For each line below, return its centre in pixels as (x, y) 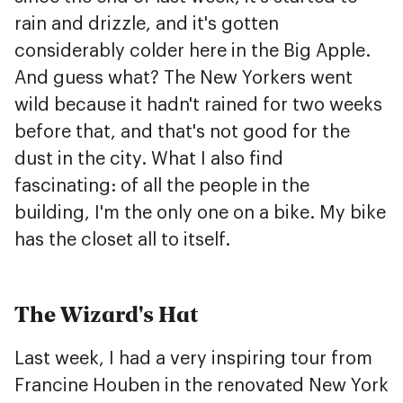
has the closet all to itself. (122, 241)
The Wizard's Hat (107, 314)
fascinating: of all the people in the (162, 187)
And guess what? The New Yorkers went (184, 79)
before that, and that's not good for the (182, 133)
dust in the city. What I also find (149, 160)
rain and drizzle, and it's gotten (147, 25)
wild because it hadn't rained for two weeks (198, 106)
